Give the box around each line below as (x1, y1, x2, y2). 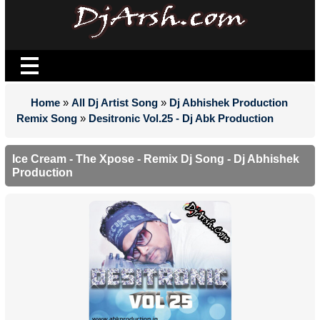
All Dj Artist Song (71, 96, 158, 109)
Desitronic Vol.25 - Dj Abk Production (89, 112, 274, 124)
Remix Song (16, 112, 77, 124)
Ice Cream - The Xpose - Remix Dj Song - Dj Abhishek (12, 153, 299, 165)
